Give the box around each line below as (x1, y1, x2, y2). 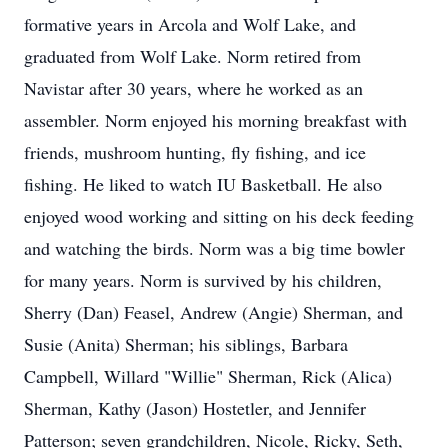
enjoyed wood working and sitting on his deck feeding (24, 204, 414, 228)
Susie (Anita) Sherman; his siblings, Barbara (24, 332, 348, 356)
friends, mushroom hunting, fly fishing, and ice (24, 140, 366, 164)
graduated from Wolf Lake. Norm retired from (24, 44, 361, 68)
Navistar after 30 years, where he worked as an (24, 76, 363, 100)
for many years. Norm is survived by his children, (24, 268, 382, 292)
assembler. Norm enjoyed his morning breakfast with (24, 108, 407, 132)
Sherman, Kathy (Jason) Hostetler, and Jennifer (24, 396, 366, 420)
